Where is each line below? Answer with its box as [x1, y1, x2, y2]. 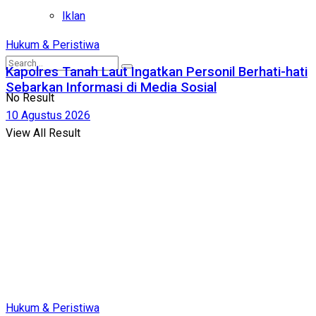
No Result [6, 91, 54, 104]
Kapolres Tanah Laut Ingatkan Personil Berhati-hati [6, 64, 308, 80]
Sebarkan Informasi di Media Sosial [6, 80, 217, 96]
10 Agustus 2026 [6, 109, 90, 123]
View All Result [6, 126, 80, 140]
